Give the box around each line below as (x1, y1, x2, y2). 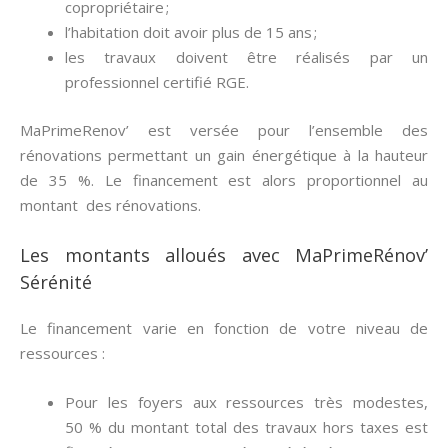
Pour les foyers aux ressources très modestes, (65, 391, 428, 412)
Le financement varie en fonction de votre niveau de (20, 317, 428, 338)
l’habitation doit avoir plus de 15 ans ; (65, 22, 317, 42)
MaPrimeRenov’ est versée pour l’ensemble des (20, 119, 428, 140)
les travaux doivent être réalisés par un (65, 47, 428, 67)
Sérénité (20, 269, 92, 294)
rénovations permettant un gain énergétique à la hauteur (20, 144, 428, 165)
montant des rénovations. (20, 194, 201, 215)
